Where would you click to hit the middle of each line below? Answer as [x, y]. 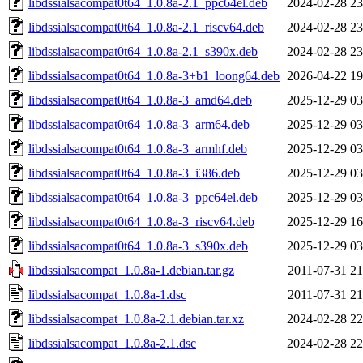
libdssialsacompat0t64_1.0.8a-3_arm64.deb [139, 124]
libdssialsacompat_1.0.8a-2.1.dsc [112, 343]
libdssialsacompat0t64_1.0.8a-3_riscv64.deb [141, 221]
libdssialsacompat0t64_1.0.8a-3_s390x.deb [138, 246]
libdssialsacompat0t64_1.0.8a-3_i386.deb [134, 173]
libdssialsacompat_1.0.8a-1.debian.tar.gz [131, 270]
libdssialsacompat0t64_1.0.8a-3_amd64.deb [140, 100]
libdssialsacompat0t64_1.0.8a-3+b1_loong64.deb [154, 75]
